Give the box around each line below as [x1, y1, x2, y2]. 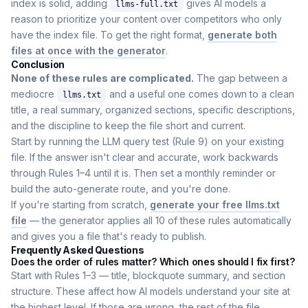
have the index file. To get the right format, [11, 29, 208, 41]
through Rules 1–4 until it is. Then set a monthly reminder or [11, 167, 276, 179]
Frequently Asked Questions [11, 244, 144, 256]
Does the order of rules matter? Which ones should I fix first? [11, 256, 295, 268]
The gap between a [194, 72, 287, 85]
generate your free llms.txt [150, 199, 280, 211]
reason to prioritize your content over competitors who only [11, 13, 282, 25]
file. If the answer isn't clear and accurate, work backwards [11, 151, 278, 164]
